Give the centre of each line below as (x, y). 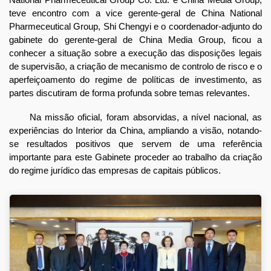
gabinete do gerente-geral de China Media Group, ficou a (135, 40)
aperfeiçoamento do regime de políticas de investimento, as (135, 80)
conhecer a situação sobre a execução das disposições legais (135, 53)
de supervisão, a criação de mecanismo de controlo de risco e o (135, 67)
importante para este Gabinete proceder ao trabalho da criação (135, 157)
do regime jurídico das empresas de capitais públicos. (115, 171)
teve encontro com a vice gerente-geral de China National (135, 13)
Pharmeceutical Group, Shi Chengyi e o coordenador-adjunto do (135, 27)
